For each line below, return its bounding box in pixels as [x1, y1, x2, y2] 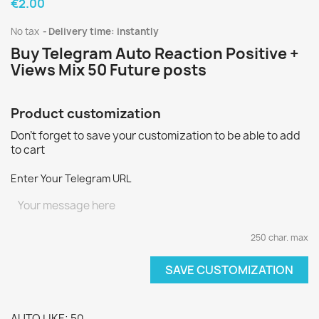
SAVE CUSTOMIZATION [165, 262, 293, 278]
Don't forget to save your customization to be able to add [11, 128, 300, 143]
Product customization [11, 105, 161, 122]
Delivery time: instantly [48, 25, 159, 38]
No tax [11, 25, 41, 38]
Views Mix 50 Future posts [11, 60, 206, 80]
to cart [11, 142, 45, 157]
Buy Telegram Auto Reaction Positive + [11, 43, 299, 64]
